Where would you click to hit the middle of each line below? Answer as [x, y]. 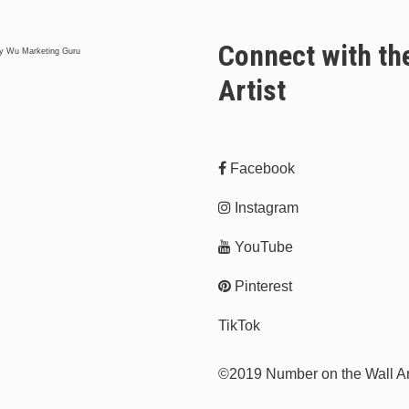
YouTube [262, 246]
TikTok [239, 325]
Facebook [261, 168]
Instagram [265, 207]
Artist [252, 90]
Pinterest [262, 286]
